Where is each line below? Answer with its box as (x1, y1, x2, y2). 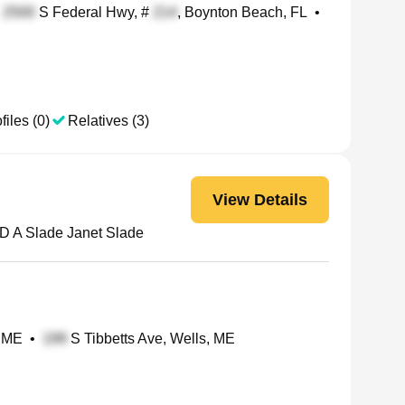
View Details (212, 190, 307, 209)
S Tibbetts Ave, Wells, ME (67, 331, 235, 346)
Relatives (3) (68, 113, 149, 128)
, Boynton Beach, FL (177, 5, 307, 20)
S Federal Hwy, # (35, 5, 153, 20)
